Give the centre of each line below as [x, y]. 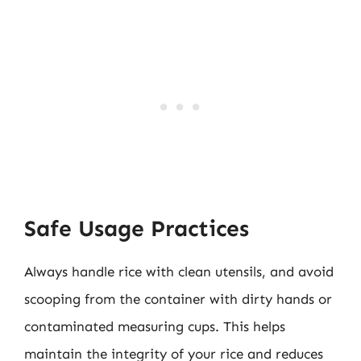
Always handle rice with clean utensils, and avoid [179, 272]
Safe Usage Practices [137, 228]
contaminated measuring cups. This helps [155, 326]
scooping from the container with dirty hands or [178, 299]
